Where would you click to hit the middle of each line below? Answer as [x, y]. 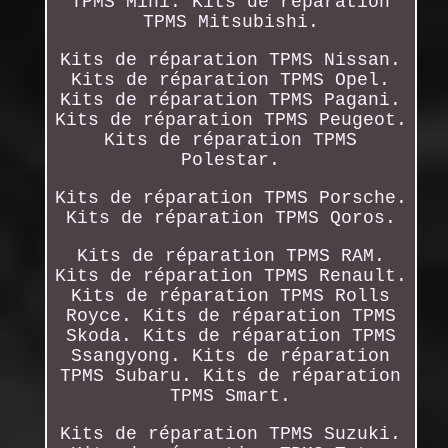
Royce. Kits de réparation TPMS [230, 315]
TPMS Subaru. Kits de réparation [231, 375]
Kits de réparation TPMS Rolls [231, 295]
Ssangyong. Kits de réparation [231, 355]
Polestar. [231, 159]
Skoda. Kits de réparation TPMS [230, 335]
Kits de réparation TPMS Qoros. [230, 217]
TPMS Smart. [231, 395]
